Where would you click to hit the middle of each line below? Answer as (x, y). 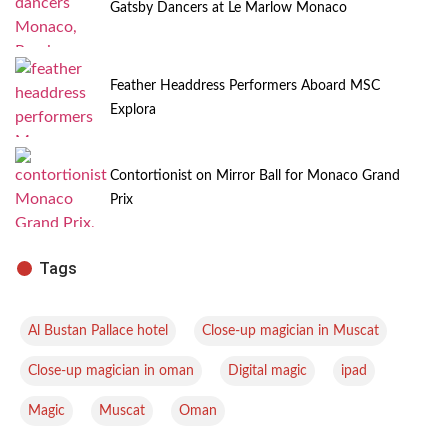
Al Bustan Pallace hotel (98, 330)
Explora (133, 109)
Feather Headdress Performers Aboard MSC (245, 85)
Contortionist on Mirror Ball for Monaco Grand (255, 175)
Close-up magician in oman (111, 370)
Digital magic (267, 370)
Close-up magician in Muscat (290, 330)
